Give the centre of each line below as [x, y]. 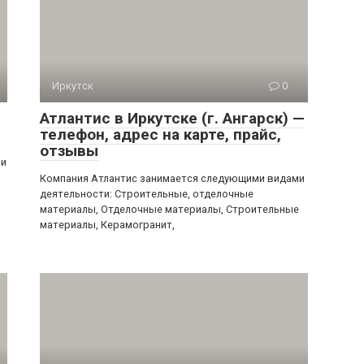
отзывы [69, 151]
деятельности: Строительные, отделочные [147, 194]
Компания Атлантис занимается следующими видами [172, 178]
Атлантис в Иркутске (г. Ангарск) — [172, 118]
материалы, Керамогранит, [107, 225]
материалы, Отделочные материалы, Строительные [169, 209]
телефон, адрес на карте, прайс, [160, 134]
